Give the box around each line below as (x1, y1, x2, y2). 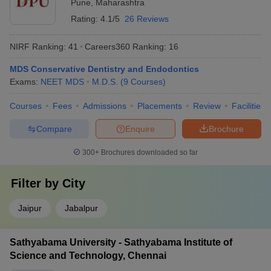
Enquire (125, 123, 155, 134)
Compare (36, 123, 72, 134)
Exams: (10, 77, 41, 87)
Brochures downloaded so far (99, 148, 198, 157)
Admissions (83, 101, 126, 111)
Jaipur (18, 203, 42, 213)
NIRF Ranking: (10, 41, 66, 51)
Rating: (71, 14, 100, 24)
